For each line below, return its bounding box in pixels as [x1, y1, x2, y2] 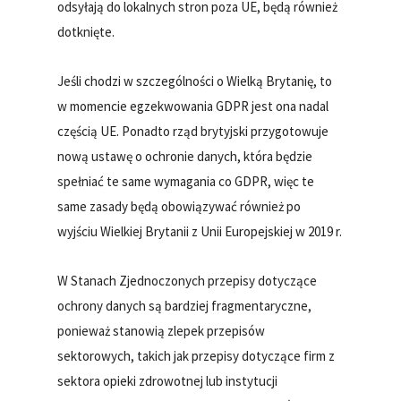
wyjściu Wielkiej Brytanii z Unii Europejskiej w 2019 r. [57, 223, 343, 241]
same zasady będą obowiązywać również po [57, 198, 302, 216]
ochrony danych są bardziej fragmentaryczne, [57, 297, 312, 315]
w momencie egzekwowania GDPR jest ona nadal [57, 98, 329, 115]
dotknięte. [57, 23, 115, 41]
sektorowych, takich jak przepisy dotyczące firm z [57, 347, 336, 365]
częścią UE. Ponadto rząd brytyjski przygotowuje [57, 123, 329, 141]
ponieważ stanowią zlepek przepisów [57, 322, 266, 340]
